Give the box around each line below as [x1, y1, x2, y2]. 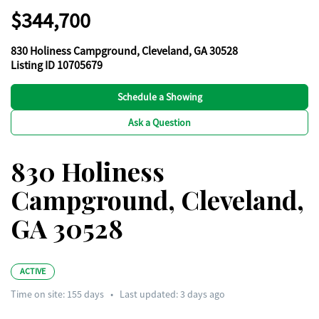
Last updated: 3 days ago [120, 288, 225, 300]
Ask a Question [128, 116, 191, 129]
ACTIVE [20, 266, 46, 277]
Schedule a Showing [117, 90, 202, 103]
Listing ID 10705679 [11, 58, 103, 73]
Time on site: [11, 288, 67, 300]
